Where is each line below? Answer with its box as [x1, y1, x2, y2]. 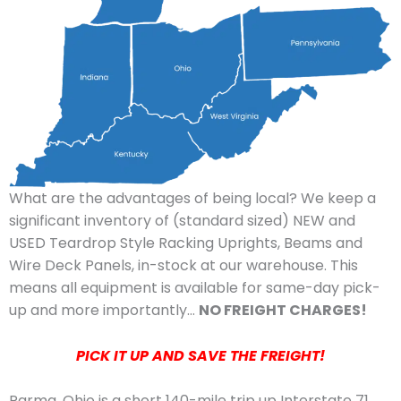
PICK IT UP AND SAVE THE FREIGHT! [76, 345, 325, 366]
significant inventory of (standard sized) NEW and [9, 210, 355, 232]
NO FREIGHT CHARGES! [199, 300, 367, 321]
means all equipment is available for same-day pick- [9, 277, 380, 299]
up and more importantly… [9, 300, 199, 321]
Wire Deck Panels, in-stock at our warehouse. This [9, 255, 358, 277]
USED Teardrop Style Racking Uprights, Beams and [9, 233, 363, 254]
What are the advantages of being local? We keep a [9, 188, 376, 209]
